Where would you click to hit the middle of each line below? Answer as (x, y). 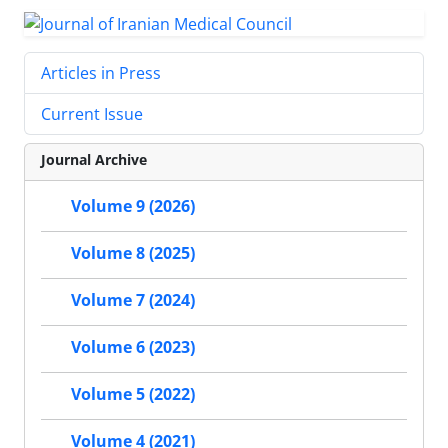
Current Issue (92, 114)
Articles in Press (101, 73)
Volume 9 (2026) (133, 206)
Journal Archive (94, 159)
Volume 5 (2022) (133, 394)
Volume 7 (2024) (133, 300)
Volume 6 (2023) (133, 347)
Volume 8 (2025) (133, 253)
